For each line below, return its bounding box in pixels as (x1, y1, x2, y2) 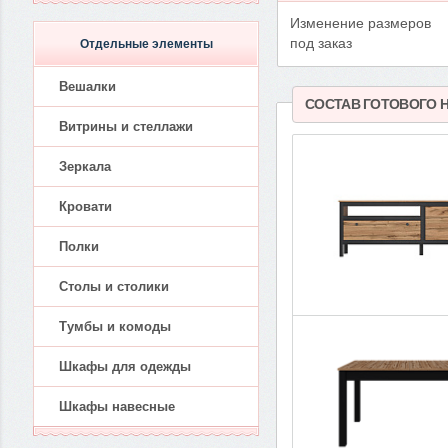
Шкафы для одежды (59, 359, 191, 374)
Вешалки (59, 79, 116, 94)
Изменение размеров (290, 16, 431, 32)
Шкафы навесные (59, 399, 175, 414)
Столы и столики (59, 279, 169, 294)
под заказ (290, 36, 352, 52)
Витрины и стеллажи (59, 119, 193, 134)
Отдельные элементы (79, 37, 213, 51)
